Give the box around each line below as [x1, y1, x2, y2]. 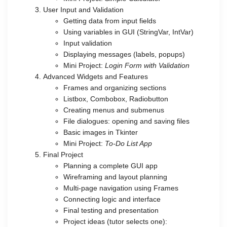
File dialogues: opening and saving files [63, 117, 190, 125]
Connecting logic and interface [63, 195, 161, 203]
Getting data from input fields [63, 16, 156, 25]
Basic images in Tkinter [63, 128, 138, 136]
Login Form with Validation [105, 61, 190, 69]
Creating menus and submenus [63, 105, 164, 114]
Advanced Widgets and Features [43, 72, 148, 81]
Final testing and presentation [63, 206, 159, 214]
